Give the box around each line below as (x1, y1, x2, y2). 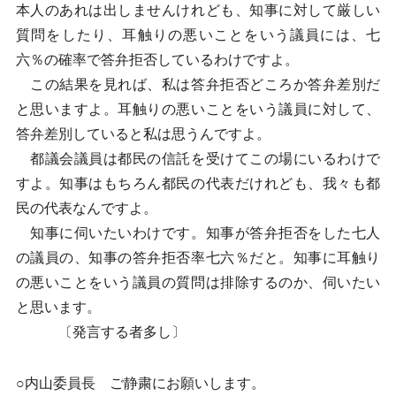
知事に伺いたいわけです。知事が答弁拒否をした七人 (15, 225, 381, 240)
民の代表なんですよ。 (15, 201, 157, 216)
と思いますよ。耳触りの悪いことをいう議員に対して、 (15, 102, 381, 117)
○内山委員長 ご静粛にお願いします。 (15, 376, 265, 391)
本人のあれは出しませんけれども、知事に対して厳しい (15, 3, 381, 18)
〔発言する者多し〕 (15, 324, 186, 339)
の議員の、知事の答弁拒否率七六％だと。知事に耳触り (15, 250, 381, 265)
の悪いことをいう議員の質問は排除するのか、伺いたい (15, 275, 381, 290)
